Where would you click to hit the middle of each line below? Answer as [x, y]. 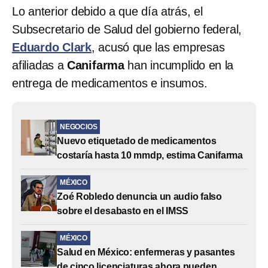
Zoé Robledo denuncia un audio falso [139, 196]
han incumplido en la [179, 65]
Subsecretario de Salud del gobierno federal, [127, 29]
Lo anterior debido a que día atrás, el [107, 11]
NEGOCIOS [79, 127]
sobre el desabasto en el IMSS [123, 211]
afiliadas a [39, 65]
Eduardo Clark [52, 47]
